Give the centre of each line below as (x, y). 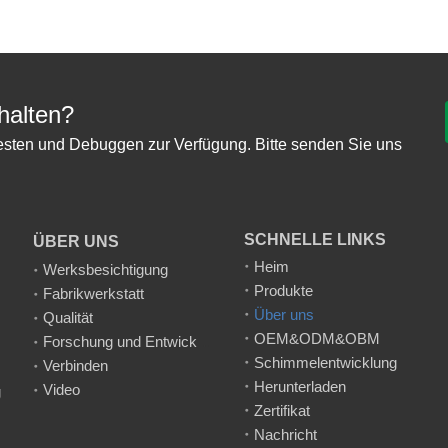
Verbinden (76, 365)
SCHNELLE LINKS (314, 239)
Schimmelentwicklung (325, 362)
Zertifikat (281, 410)
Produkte (283, 290)
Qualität (68, 317)
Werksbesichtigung (106, 269)
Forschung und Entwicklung (205, 341)
